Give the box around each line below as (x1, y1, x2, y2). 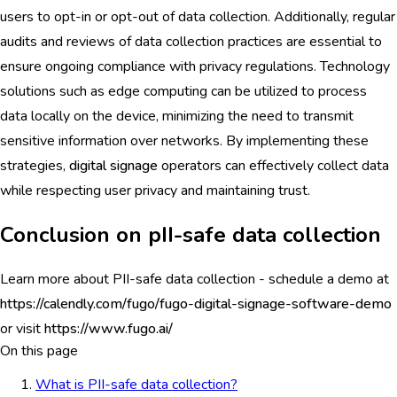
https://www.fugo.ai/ (44, 318, 173, 339)
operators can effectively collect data (158, 155, 389, 175)
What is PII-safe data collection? (35, 374, 237, 394)
